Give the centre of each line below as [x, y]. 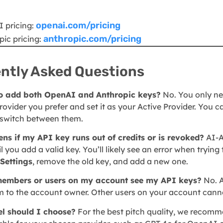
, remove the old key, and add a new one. [111, 162]
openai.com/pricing [78, 25]
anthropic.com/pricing [93, 39]
